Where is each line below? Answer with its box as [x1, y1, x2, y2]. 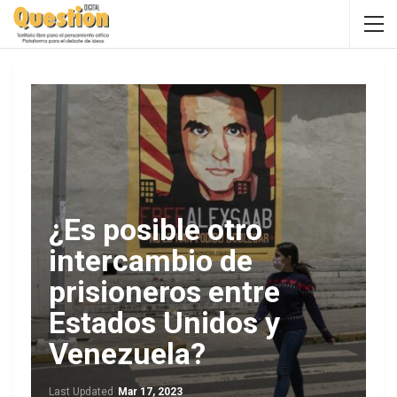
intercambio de [49, 243, 253, 278]
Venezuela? [49, 336, 206, 371]
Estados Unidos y [49, 305, 280, 340]
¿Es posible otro [49, 212, 262, 247]
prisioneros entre [49, 274, 280, 309]
